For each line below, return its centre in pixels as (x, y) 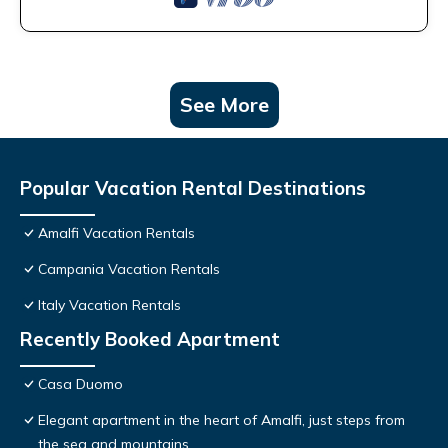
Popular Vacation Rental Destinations (193, 188)
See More (224, 105)
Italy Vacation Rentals (109, 305)
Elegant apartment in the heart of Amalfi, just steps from (221, 420)
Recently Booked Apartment (150, 339)
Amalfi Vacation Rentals (116, 233)
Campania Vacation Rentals (129, 269)
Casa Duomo (80, 384)
